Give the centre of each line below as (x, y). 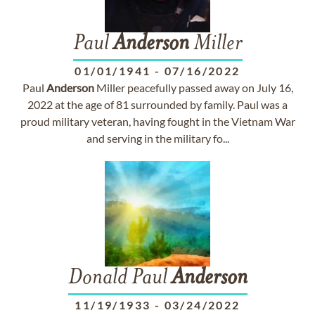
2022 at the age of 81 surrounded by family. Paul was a (157, 104)
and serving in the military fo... (157, 138)
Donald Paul (120, 278)
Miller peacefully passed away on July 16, (193, 88)
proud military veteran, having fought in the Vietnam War (157, 121)
